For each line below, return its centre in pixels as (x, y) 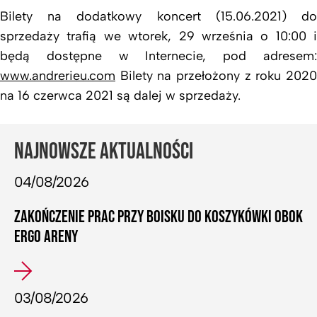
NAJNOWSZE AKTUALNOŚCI (104, 151)
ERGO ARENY (46, 236)
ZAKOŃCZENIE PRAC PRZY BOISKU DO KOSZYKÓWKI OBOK (158, 217)
